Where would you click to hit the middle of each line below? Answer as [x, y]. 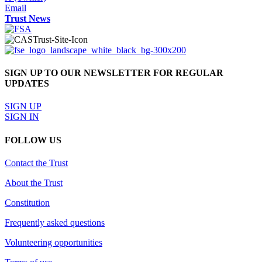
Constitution [27, 202]
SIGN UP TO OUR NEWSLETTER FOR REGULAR [114, 73]
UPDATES [27, 84]
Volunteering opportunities [54, 242]
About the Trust [34, 182]
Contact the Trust [36, 163]
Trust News [27, 18]
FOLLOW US [33, 140]
